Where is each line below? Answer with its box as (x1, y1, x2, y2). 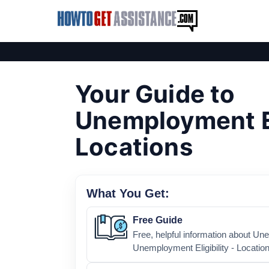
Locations (75, 132, 193, 162)
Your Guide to (75, 79, 235, 109)
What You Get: (86, 187, 169, 200)
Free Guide (133, 215, 183, 225)
